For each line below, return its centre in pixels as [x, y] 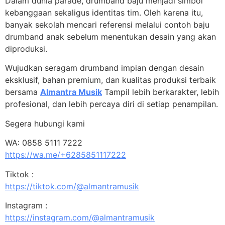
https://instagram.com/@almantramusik [80, 217]
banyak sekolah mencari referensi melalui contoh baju [107, 24]
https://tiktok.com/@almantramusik [72, 186]
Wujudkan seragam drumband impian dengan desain [104, 68]
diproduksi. [26, 48]
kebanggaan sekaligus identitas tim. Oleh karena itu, [104, 12]
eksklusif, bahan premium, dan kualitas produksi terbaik [110, 80]
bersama [23, 92]
